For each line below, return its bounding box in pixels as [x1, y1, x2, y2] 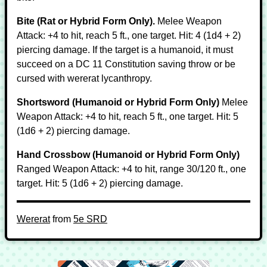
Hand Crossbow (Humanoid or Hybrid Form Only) [17, 150, 240, 160]
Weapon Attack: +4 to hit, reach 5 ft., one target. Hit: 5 [17, 111, 238, 122]
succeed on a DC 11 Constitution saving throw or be [17, 59, 235, 69]
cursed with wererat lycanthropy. [17, 73, 152, 83]
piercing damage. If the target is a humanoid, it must [17, 45, 233, 55]
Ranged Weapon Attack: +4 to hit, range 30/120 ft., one [17, 164, 246, 174]
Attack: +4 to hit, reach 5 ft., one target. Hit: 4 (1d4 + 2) [17, 30, 241, 41]
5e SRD [73, 214, 107, 224]
